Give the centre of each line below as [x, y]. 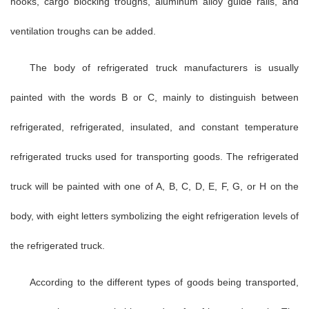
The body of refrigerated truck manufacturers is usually [164, 67]
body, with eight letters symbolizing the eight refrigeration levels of [154, 216]
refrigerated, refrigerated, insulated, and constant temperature [154, 127]
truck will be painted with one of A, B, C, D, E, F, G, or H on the [154, 186]
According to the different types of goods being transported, [164, 282]
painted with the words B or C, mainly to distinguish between [154, 97]
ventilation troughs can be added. [83, 31]
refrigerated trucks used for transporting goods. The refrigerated [154, 156]
